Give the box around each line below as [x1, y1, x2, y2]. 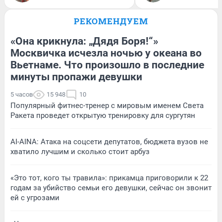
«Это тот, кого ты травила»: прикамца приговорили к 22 [10, 173, 208, 183]
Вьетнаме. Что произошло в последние [10, 59, 204, 71]
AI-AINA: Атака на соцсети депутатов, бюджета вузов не [10, 137, 208, 147]
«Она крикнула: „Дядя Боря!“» [10, 35, 158, 48]
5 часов [10, 91, 33, 99]
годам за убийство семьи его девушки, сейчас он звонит [10, 183, 212, 193]
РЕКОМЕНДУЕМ [74, 15, 148, 27]
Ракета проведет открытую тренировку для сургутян [10, 111, 195, 120]
